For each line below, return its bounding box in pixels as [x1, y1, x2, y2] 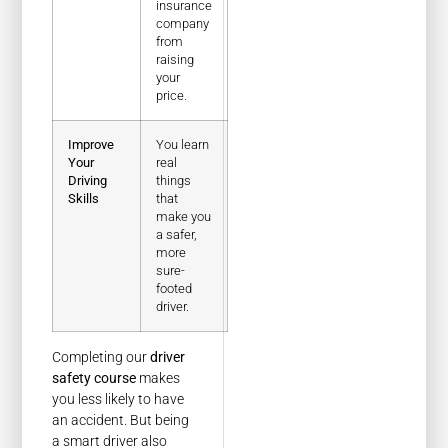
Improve [68, 137, 115, 153]
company [156, 16, 210, 32]
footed [156, 281, 193, 297]
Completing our [52, 349, 151, 366]
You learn [156, 137, 210, 153]
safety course [52, 370, 137, 387]
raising [156, 52, 195, 68]
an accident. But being [52, 412, 190, 429]
